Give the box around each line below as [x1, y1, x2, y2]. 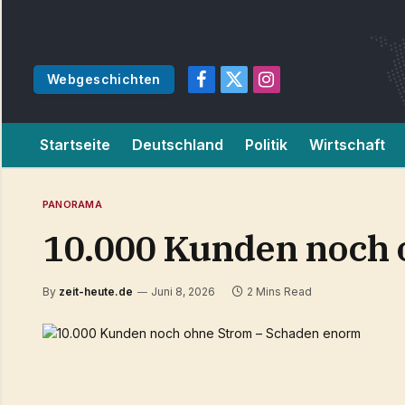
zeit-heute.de [59, 285, 133, 298]
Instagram [265, 80, 323, 96]
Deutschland [132, 136, 223, 154]
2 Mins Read [247, 285, 312, 298]
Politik [245, 136, 287, 154]
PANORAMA [42, 198, 102, 211]
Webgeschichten [47, 71, 161, 87]
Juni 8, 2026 [151, 285, 215, 298]
